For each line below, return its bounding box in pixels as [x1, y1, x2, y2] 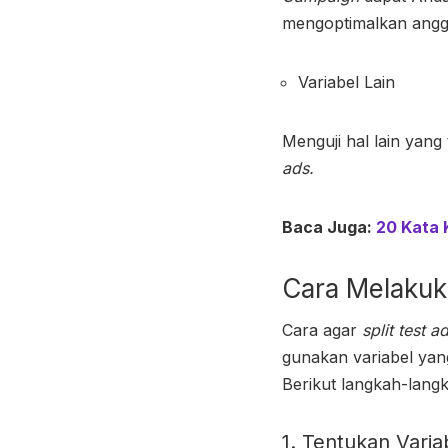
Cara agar [282, 319, 357, 340]
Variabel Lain [298, 71, 400, 92]
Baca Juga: [282, 216, 376, 237]
